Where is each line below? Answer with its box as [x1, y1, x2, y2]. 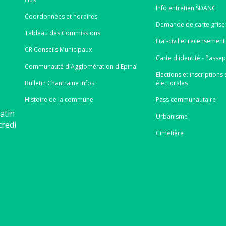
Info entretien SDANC [156, 3, 216, 12]
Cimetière [156, 128, 184, 137]
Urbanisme [156, 111, 188, 121]
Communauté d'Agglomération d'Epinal [24, 62, 138, 71]
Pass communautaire [156, 95, 216, 104]
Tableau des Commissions [24, 28, 100, 37]
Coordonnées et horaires [24, 12, 97, 21]
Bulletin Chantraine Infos [24, 78, 94, 87]
